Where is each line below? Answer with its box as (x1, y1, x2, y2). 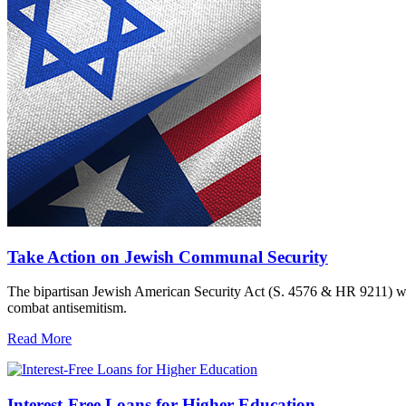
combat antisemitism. (7, 300, 127, 316)
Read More (7, 331, 72, 347)
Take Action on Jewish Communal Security (7, 246, 328, 266)
